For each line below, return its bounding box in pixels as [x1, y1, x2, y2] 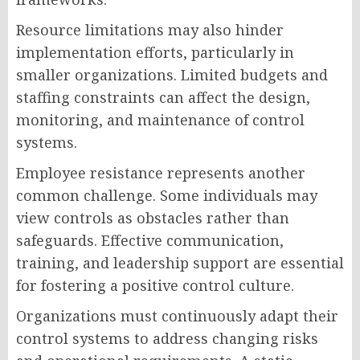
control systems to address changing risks [16, 329, 318, 349]
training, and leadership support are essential [16, 253, 344, 273]
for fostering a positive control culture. [16, 276, 294, 296]
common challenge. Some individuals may [16, 186, 317, 206]
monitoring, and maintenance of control [16, 110, 305, 130]
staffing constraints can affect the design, [16, 88, 310, 108]
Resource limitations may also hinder [16, 20, 284, 40]
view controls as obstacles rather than [16, 208, 289, 228]
